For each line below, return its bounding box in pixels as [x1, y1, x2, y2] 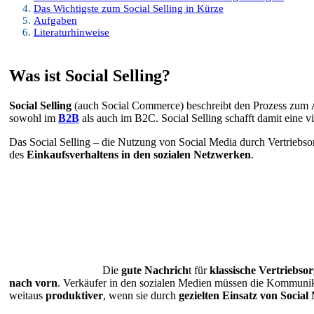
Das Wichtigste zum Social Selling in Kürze [34, 3, 224, 15]
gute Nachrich [121, 264, 189, 277]
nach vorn [9, 277, 57, 289]
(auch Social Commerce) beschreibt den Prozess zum [71, 100, 311, 112]
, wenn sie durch [103, 289, 179, 302]
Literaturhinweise [34, 27, 109, 39]
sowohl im [9, 112, 58, 125]
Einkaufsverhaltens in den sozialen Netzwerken [27, 149, 251, 161]
